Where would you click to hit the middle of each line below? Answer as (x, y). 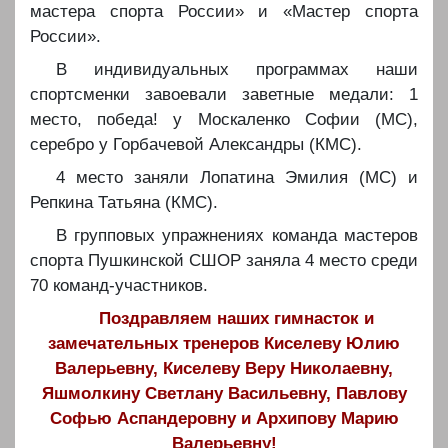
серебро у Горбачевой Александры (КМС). (196, 144)
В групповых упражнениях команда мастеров (236, 235)
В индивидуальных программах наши (236, 69)
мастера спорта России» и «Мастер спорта (224, 11)
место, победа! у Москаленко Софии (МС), (224, 119)
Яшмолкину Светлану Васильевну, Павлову (224, 393)
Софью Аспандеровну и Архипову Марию (224, 418)
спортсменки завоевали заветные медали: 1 (224, 94)
